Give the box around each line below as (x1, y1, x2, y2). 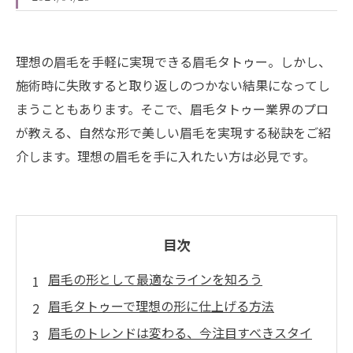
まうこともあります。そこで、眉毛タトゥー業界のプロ (16, 99, 329, 118)
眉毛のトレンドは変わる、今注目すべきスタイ (48, 323, 312, 342)
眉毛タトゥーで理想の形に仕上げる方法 (48, 296, 274, 315)
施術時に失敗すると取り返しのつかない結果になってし (16, 76, 330, 95)
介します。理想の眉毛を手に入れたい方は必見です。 (16, 147, 315, 165)
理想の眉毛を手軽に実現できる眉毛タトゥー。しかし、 (16, 52, 331, 71)
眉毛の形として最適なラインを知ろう (48, 269, 262, 288)
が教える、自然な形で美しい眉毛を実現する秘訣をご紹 (16, 123, 331, 142)
